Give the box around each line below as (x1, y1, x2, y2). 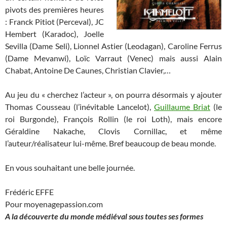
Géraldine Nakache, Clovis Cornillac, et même (5, 126, 222, 136)
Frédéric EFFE (5, 186, 54, 197)
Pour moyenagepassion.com (5, 199, 103, 209)
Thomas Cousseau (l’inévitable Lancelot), (5, 101, 154, 111)
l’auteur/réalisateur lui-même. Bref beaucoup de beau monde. (5, 138, 216, 148)
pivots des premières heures (5, 4, 104, 14)
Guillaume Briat (154, 101, 210, 111)
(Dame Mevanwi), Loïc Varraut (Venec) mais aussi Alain (5, 53, 222, 63)
